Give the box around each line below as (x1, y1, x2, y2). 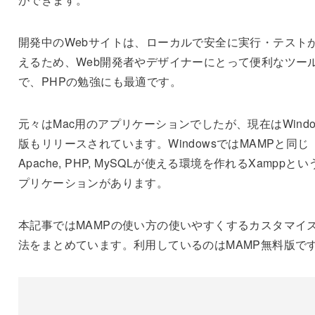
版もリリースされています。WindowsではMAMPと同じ (18, 135, 309, 152)
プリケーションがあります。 (18, 174, 169, 191)
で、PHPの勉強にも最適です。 (18, 73, 181, 90)
